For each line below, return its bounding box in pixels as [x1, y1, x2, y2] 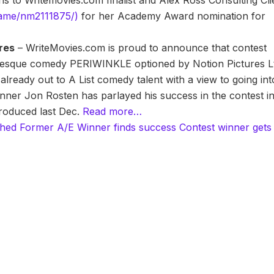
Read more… [83, 105, 143, 118]
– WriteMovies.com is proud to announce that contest [15, 42, 267, 54]
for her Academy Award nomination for [78, 10, 266, 23]
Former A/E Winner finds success [20, 121, 177, 134]
